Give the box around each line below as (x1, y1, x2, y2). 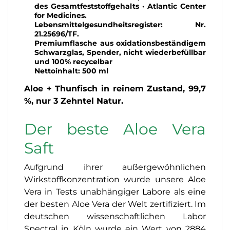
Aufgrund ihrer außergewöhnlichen (24, 162, 206, 172)
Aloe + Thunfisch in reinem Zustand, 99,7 (24, 83, 206, 93)
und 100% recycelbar (34, 56, 112, 66)
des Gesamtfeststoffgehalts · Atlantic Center (34, 1, 206, 11)
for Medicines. (34, 10, 87, 20)
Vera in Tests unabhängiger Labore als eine (24, 186, 206, 197)
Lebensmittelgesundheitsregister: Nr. (34, 20, 206, 29)
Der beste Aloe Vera (24, 119, 206, 139)
